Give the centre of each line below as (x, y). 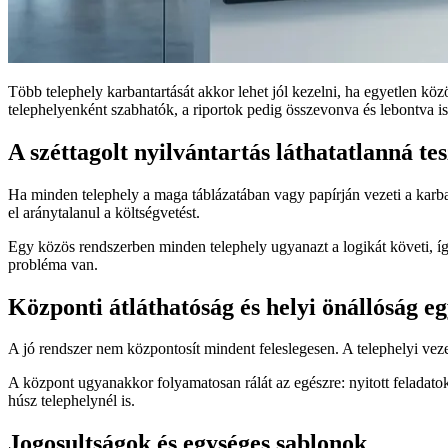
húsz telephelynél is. (71, 401)
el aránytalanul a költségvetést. (104, 212)
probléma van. (53, 264)
